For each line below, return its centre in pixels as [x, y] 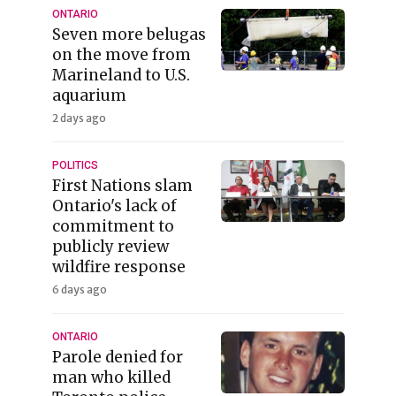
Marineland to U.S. [121, 75]
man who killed [111, 377]
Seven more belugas [129, 34]
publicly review [110, 246]
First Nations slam [122, 185]
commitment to [113, 226]
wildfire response [118, 267]
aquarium [89, 95]
